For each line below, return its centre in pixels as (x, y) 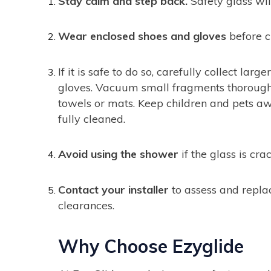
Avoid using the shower (118, 154)
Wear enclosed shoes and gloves (142, 36)
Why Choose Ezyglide (151, 247)
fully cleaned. (92, 119)
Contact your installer (113, 189)
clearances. (86, 205)
